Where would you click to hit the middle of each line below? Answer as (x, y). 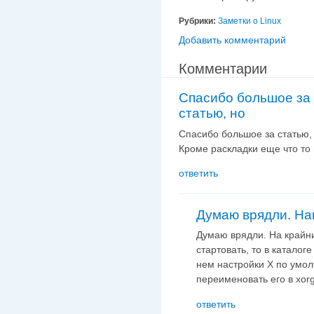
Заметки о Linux (250, 21)
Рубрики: (198, 21)
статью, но (212, 114)
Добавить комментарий (232, 40)
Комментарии (223, 69)
